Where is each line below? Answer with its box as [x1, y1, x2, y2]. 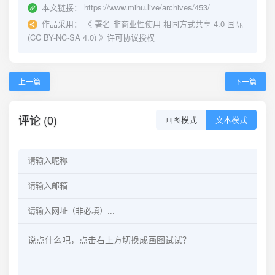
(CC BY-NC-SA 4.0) [28, 31, 96, 43]
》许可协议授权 [96, 31, 155, 43]
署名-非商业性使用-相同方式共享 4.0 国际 [95, 17, 243, 29]
